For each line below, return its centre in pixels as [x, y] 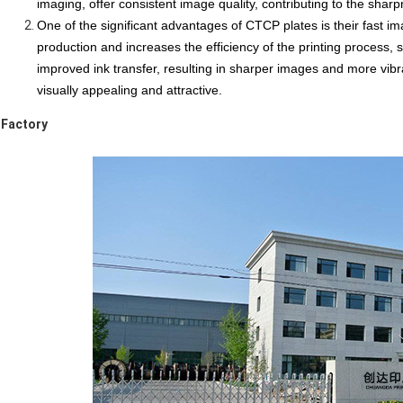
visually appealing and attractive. [130, 90]
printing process [344, 47]
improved [65, 69]
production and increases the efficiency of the [168, 47]
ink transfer [125, 69]
